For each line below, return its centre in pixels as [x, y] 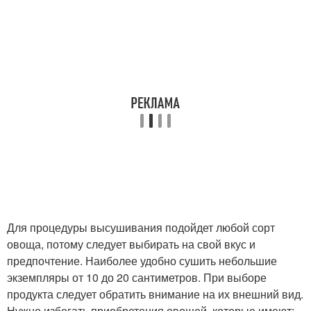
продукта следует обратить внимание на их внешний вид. [155, 294]
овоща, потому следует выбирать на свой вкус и [131, 244]
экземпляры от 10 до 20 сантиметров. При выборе [137, 278]
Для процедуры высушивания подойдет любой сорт [141, 228]
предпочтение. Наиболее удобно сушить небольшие [142, 261]
